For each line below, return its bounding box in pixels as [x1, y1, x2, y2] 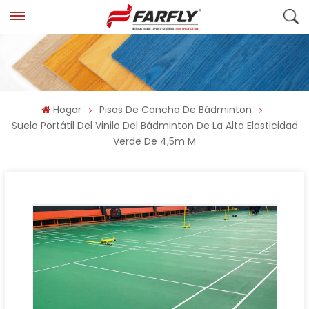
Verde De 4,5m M [113, 134, 196, 149]
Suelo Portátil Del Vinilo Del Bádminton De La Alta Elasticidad [11, 119, 298, 133]
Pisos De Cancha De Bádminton [99, 103, 252, 117]
